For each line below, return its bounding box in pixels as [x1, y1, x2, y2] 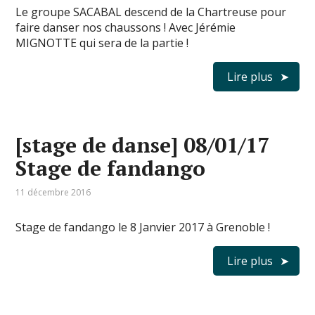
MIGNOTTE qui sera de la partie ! [15, 35, 189, 51]
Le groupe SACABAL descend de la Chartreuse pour [15, 4, 287, 20]
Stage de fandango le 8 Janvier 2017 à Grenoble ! [15, 219, 271, 236]
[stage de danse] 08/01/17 [15, 131, 270, 160]
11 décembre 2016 [15, 186, 91, 199]
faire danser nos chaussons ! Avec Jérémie [15, 20, 236, 36]
